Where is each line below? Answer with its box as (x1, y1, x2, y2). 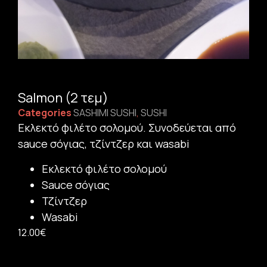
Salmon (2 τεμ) (18, 89, 108, 107)
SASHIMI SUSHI (73, 106, 136, 120)
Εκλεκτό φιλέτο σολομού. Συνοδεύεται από (18, 120, 236, 135)
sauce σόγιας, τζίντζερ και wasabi (18, 136, 190, 151)
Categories (18, 106, 72, 120)
